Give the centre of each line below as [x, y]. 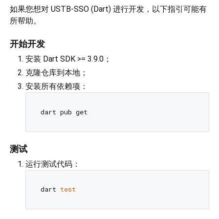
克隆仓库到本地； [57, 73]
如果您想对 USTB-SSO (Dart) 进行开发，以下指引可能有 [108, 9]
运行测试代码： [53, 164]
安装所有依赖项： [57, 87]
